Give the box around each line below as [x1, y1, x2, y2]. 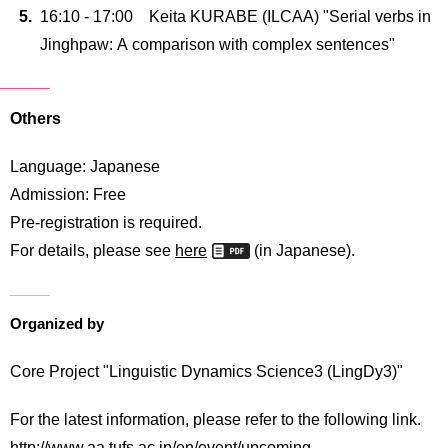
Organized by [10, 312, 104, 333]
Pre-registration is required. [10, 211, 202, 233]
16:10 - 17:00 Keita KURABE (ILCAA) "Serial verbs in [40, 5, 431, 27]
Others [10, 107, 61, 129]
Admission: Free [10, 183, 126, 205]
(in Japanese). [250, 239, 355, 261]
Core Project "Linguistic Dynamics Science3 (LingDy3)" [10, 359, 403, 382]
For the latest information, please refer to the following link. [10, 407, 421, 430]
